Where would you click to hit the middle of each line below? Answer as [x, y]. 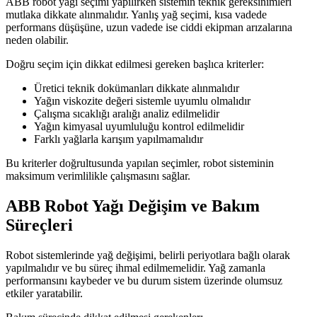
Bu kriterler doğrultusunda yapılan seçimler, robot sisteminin [140, 163]
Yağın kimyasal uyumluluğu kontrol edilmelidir [139, 127]
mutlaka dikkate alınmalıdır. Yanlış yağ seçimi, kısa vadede [136, 15]
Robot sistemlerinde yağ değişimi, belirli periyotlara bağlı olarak [148, 255]
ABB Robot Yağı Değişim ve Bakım [133, 206]
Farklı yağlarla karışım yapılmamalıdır [119, 139]
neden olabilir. [37, 40]
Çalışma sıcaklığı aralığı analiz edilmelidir [127, 114]
